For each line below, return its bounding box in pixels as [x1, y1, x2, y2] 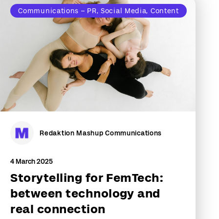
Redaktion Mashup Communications [40, 129, 162, 137]
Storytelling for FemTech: [10, 171, 164, 184]
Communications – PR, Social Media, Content [18, 7, 179, 15]
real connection [10, 202, 106, 216]
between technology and [10, 187, 160, 200]
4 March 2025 [10, 157, 53, 165]
